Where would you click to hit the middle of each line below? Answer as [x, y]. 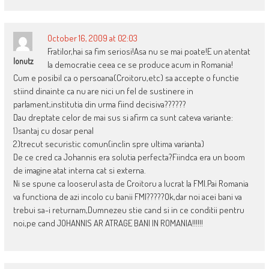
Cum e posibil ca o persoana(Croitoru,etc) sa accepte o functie [126, 78]
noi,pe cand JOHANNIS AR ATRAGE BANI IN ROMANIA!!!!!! [108, 223]
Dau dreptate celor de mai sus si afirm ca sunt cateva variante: [123, 118]
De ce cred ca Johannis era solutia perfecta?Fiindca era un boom [129, 157]
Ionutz [23, 61]
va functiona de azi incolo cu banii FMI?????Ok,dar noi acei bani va [127, 197]
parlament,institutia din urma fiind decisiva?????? [99, 104]
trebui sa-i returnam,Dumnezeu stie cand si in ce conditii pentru [128, 210]
